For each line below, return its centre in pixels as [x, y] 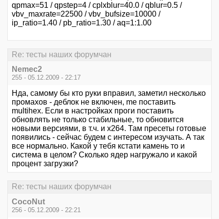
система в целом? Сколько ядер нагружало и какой [104, 155]
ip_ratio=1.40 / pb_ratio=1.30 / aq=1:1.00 [82, 22]
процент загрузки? [45, 164]
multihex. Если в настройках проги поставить [93, 111]
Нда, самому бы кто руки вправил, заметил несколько [109, 93]
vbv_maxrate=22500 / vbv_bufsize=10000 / [86, 14]
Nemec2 [27, 69]
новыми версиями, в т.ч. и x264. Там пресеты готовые [109, 129]
